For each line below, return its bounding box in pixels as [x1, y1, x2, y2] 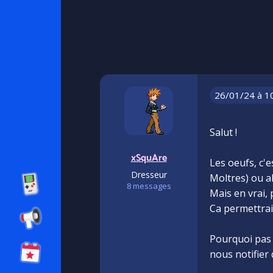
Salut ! [210, 126, 237, 139]
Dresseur [130, 169, 167, 180]
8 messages [126, 180, 171, 191]
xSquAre [130, 151, 167, 163]
